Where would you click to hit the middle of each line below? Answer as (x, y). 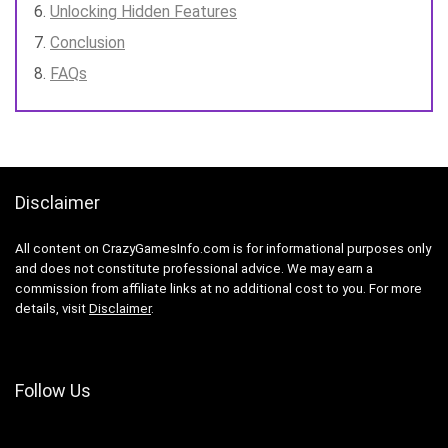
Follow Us (53, 390)
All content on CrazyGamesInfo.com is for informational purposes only (223, 248)
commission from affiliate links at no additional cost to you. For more (218, 288)
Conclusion (87, 42)
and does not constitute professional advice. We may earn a (194, 268)
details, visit (52, 308)
